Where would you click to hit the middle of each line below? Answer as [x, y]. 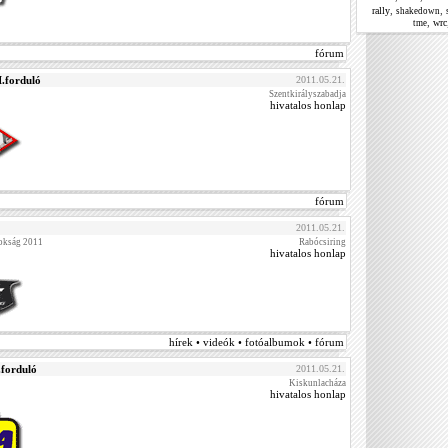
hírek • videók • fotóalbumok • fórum [256, 342]
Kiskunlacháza [317, 383]
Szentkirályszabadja [307, 94]
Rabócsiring [322, 242]
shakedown [417, 11]
